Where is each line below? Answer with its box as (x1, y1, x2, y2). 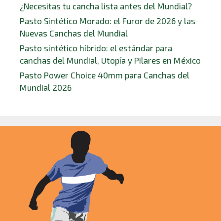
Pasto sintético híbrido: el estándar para (20, 42, 172, 53)
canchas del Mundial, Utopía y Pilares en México (20, 55, 201, 65)
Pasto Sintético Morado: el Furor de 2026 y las (20, 15, 195, 26)
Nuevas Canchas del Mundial (20, 28, 128, 38)
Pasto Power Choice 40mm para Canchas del (20, 70, 189, 80)
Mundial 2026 (20, 82, 72, 92)
